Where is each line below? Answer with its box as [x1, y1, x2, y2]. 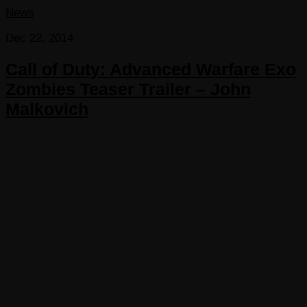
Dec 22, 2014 [5, 32, 73, 45]
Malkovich [5, 99, 88, 119]
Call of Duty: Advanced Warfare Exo [5, 60, 296, 79]
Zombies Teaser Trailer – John [5, 79, 251, 99]
